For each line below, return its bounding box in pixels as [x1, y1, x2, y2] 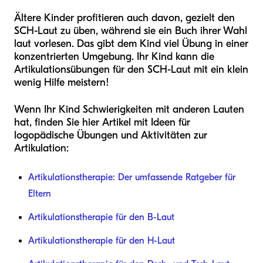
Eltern [28, 188, 51, 199]
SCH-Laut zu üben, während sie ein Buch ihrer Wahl [14, 24, 247, 37]
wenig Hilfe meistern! [14, 76, 109, 89]
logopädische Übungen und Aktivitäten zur [14, 129, 207, 141]
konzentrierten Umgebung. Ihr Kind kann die [14, 50, 214, 63]
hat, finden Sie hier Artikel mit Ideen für [14, 116, 190, 129]
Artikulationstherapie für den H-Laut [28, 235, 175, 246]
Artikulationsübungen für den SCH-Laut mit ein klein [14, 63, 248, 76]
